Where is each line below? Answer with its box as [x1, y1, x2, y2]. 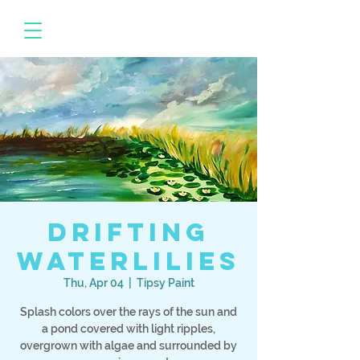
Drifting [47, 216, 210, 248]
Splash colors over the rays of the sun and [20, 305, 237, 318]
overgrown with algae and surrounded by [20, 339, 237, 352]
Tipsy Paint [136, 276, 194, 289]
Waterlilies [17, 245, 240, 277]
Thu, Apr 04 [63, 276, 124, 289]
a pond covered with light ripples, [42, 322, 215, 335]
